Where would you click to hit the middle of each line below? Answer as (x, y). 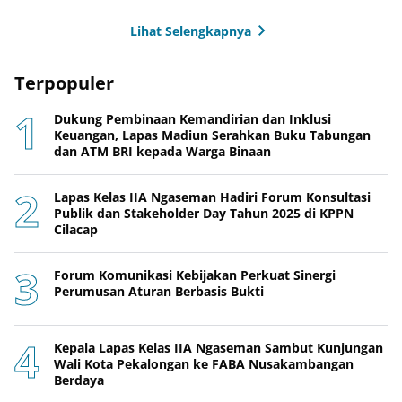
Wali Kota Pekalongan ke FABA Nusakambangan (204, 364)
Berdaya (79, 380)
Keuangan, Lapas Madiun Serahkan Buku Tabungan (212, 135)
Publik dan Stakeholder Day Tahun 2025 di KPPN (204, 214)
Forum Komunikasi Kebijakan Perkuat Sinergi (195, 275)
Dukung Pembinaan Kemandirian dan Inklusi (192, 119)
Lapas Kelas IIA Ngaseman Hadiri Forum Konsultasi (212, 197)
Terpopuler (64, 83)
